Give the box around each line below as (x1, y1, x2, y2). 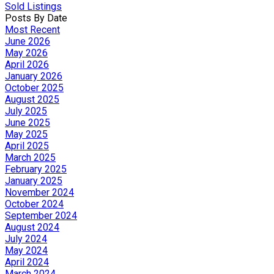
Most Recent (5, 23, 60, 35)
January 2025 (5, 174, 62, 187)
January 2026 (5, 70, 62, 82)
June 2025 (5, 116, 50, 128)
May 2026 (5, 46, 48, 59)
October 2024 (5, 198, 64, 210)
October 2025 (5, 81, 64, 94)
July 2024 (5, 232, 47, 245)
